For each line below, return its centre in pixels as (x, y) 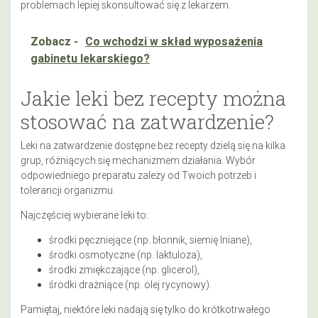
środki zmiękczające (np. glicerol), (124, 269)
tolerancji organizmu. (68, 190)
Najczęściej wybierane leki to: (84, 215)
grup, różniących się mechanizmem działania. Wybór (138, 160)
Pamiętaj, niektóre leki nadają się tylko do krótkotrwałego (146, 309)
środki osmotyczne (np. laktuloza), (126, 254)
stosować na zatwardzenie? (147, 121)
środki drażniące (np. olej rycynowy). (130, 284)
